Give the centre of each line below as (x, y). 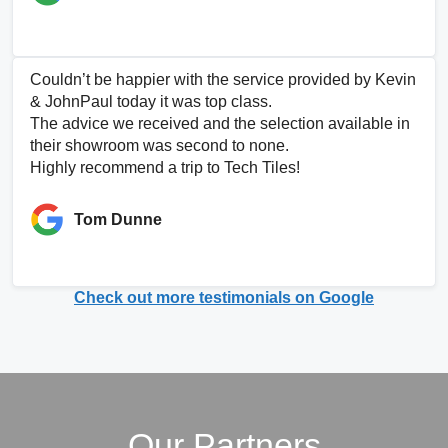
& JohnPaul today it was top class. (151, 101)
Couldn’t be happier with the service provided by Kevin (223, 79)
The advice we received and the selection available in (220, 123)
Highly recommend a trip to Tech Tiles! (165, 167)
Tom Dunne (118, 219)
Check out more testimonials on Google (224, 297)
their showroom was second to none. (159, 145)
